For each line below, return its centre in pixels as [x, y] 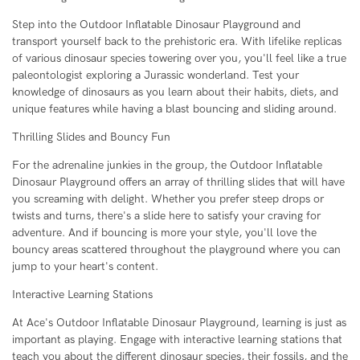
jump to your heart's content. [85, 267]
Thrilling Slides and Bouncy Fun [91, 137]
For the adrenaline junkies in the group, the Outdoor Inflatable [167, 166]
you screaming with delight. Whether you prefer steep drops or [168, 199]
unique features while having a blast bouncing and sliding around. [174, 109]
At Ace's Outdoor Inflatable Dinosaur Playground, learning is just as [179, 323]
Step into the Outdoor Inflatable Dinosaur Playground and [156, 25]
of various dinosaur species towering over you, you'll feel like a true [179, 59]
